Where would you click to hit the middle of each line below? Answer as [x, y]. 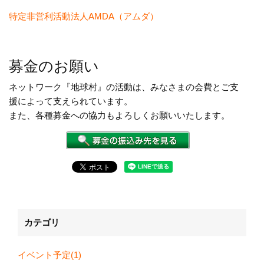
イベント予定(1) [49, 255]
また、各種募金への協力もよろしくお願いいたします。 [119, 115]
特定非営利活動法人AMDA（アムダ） [84, 16]
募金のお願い [54, 66]
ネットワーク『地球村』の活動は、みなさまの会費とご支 [124, 87]
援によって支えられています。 [71, 101]
